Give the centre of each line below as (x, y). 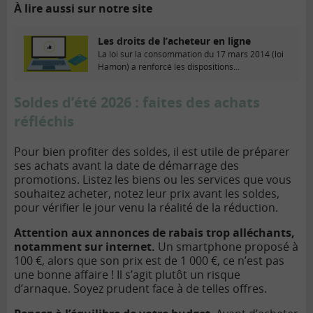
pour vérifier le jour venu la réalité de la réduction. (146, 207)
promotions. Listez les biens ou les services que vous (153, 179)
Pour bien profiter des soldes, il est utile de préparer (152, 151)
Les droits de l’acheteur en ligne (174, 41)
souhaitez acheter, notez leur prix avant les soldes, (147, 193)
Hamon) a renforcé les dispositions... (169, 66)
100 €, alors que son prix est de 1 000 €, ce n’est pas (149, 260)
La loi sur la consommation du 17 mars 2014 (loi (191, 54)
